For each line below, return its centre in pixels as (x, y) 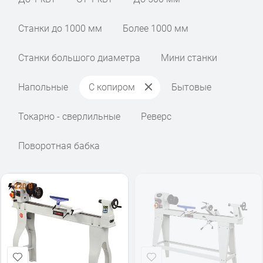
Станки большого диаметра (79, 58)
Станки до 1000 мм (60, 28)
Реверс (156, 117)
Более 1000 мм (156, 28)
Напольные (43, 87)
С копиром (112, 87)
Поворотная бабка (59, 146)
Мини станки (189, 58)
